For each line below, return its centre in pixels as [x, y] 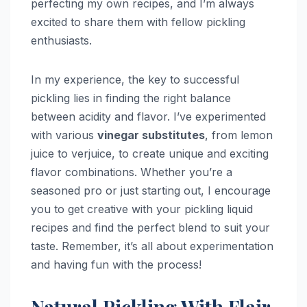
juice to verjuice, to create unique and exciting [150, 154]
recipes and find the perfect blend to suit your [150, 228]
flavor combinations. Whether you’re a [132, 172]
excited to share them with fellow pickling [138, 22]
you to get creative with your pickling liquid [142, 209]
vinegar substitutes [151, 135]
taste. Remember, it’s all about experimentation [152, 246]
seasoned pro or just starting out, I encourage [151, 191]
